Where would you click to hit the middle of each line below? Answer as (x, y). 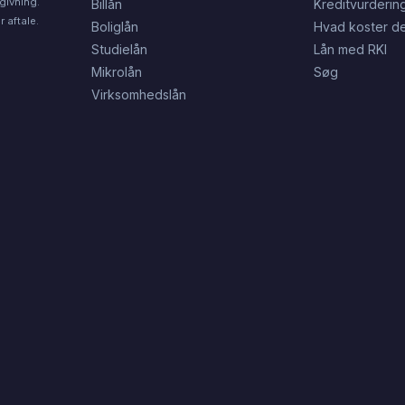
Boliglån (114, 27)
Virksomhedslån (138, 95)
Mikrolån (116, 72)
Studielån (119, 50)
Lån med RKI (351, 50)
